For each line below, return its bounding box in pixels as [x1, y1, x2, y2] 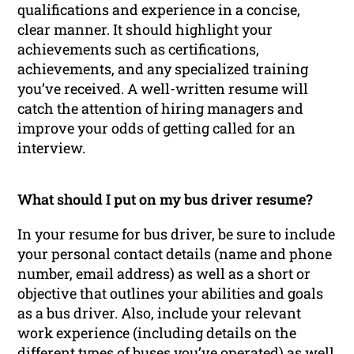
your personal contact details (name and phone [17, 243, 333, 263]
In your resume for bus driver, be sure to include [17, 224, 336, 243]
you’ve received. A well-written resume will [17, 79, 309, 99]
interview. [17, 138, 86, 158]
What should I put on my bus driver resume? [17, 190, 314, 209]
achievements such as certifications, [17, 40, 260, 59]
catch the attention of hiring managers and [17, 99, 304, 119]
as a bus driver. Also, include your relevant [17, 303, 302, 322]
